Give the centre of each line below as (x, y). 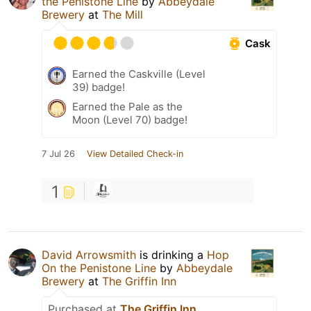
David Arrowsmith (89, 255)
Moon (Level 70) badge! (130, 120)
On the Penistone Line (99, 268)
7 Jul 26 (58, 154)
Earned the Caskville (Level (139, 74)
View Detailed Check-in (135, 154)
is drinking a (171, 255)
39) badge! (99, 87)
